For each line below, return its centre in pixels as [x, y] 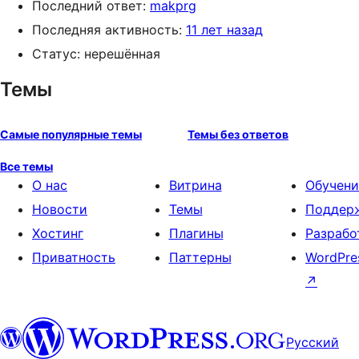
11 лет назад [224, 30]
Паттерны [200, 257]
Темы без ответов [238, 134]
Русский [313, 342]
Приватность [74, 257]
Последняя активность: [109, 30]
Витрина [195, 185]
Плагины [196, 233]
